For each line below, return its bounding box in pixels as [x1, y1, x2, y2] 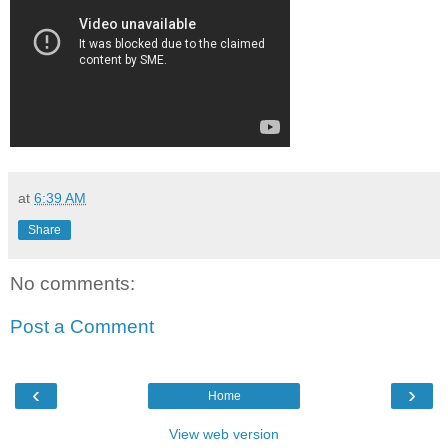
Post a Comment [10, 316, 154, 338]
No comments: [10, 272, 135, 294]
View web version [169, 425, 279, 442]
